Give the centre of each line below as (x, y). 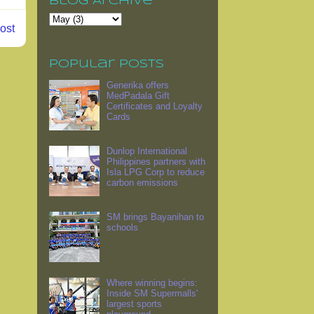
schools (123, 228)
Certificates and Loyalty (155, 107)
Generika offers (138, 86)
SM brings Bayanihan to (156, 217)
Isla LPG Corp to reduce (156, 172)
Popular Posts (107, 64)
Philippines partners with (156, 162)
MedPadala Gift (138, 96)
